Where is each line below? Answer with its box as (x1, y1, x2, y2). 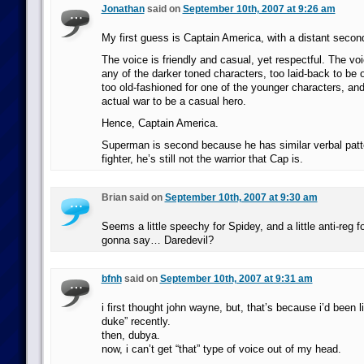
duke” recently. (101, 315, 171, 327)
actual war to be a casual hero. (101, 95, 246, 107)
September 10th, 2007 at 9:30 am (164, 192, 318, 203)
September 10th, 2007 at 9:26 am (182, 3, 336, 15)
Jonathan (101, 3, 145, 15)
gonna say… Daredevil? (101, 234, 214, 246)
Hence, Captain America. (101, 117, 219, 129)
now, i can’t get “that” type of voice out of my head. (101, 343, 341, 355)
